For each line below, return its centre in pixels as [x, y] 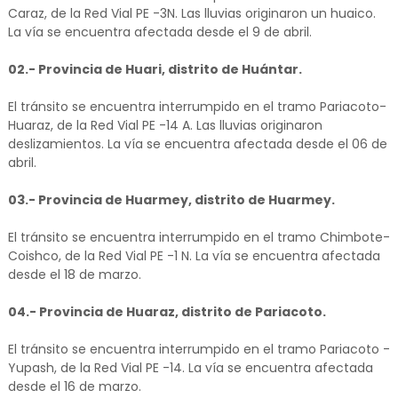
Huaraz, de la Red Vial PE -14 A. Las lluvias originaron [165, 126]
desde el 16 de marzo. [74, 387]
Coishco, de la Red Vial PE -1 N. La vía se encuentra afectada [194, 256]
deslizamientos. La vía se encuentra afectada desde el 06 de [197, 144]
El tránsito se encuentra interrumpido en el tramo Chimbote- [199, 238]
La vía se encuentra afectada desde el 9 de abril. [159, 32]
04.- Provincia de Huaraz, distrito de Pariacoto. [167, 312]
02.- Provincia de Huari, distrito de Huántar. [155, 70]
